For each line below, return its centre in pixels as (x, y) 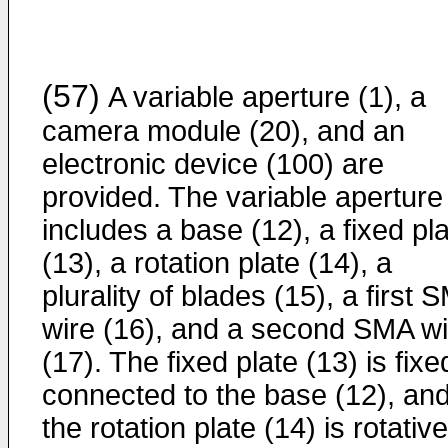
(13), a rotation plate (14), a (217, 263)
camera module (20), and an (223, 131)
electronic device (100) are (213, 164)
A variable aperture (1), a (263, 97)
